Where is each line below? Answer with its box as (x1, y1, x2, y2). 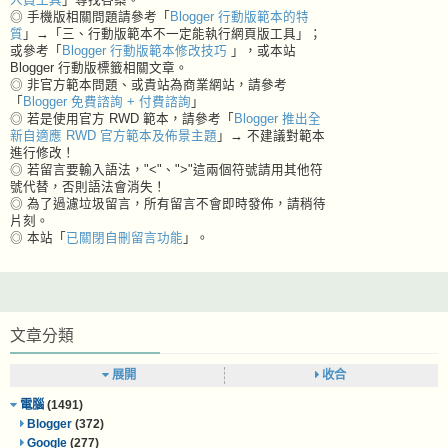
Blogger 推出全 (234, 111, 321, 126)
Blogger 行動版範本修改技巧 (62, 43, 231, 58)
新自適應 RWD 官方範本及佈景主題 (10, 128, 217, 143)
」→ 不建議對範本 (217, 128, 325, 143)
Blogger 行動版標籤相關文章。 (10, 60, 188, 75)
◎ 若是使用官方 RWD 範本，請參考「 (10, 111, 234, 126)
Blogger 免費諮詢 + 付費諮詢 (23, 94, 191, 109)
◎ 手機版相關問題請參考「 (10, 9, 170, 24)
